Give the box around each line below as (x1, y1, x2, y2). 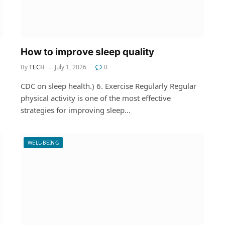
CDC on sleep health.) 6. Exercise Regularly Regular (21, 80, 196, 91)
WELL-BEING (28, 139, 59, 146)
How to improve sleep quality (21, 46, 154, 58)
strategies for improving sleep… (21, 104, 131, 115)
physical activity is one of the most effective (21, 92, 171, 103)
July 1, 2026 (55, 62, 86, 71)
